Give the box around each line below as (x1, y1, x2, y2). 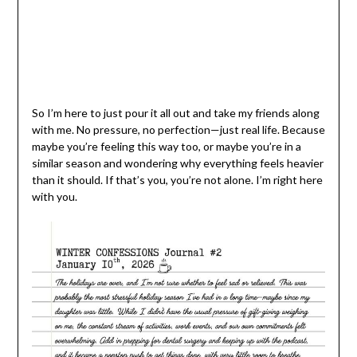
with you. (31, 190, 77, 204)
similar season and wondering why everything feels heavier (31, 156, 324, 171)
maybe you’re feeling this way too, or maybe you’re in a (31, 139, 301, 154)
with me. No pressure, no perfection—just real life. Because (31, 123, 325, 137)
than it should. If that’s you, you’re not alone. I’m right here (31, 173, 323, 187)
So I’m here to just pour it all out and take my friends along (31, 106, 320, 120)
